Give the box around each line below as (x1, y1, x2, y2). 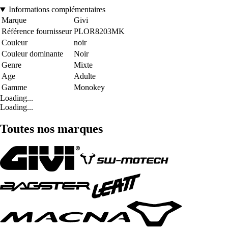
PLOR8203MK (74, 27, 125, 36)
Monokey (74, 83, 105, 92)
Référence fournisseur (2, 27, 72, 36)
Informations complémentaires (8, 5, 105, 14)
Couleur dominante (2, 49, 63, 59)
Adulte (74, 72, 96, 81)
